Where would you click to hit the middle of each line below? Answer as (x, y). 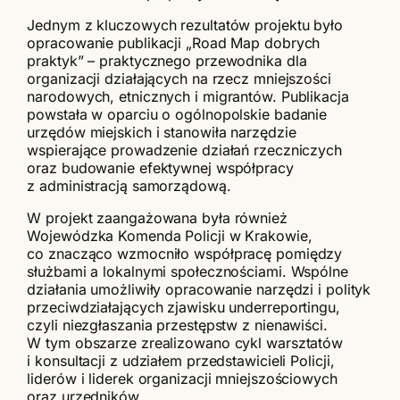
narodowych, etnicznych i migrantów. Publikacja (188, 97)
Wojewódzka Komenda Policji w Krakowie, (170, 236)
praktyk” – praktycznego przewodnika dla (167, 61)
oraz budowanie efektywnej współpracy (160, 168)
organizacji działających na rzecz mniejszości (179, 79)
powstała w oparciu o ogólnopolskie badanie (177, 115)
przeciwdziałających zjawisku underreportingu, (183, 308)
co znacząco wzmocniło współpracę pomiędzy (185, 254)
